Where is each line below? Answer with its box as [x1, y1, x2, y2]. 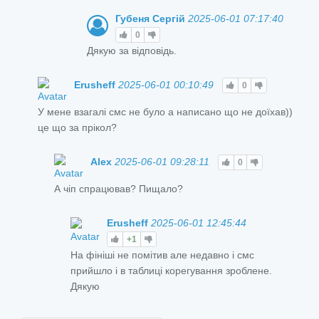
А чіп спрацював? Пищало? [54, 182, 183, 194]
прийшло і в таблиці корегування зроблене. [70, 264, 272, 276]
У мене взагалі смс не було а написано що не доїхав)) [38, 105, 293, 117]
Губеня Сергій [115, 12, 188, 24]
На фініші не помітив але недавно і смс [70, 249, 254, 261]
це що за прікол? [38, 121, 117, 133]
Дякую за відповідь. [87, 44, 179, 56]
